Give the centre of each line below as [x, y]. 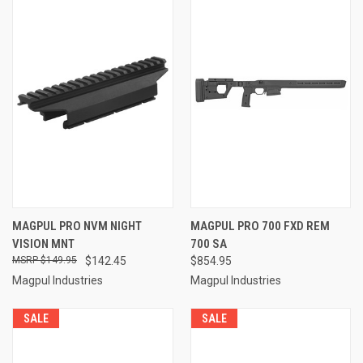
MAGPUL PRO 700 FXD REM [260, 226]
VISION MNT [43, 243]
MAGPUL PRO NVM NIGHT [77, 226]
